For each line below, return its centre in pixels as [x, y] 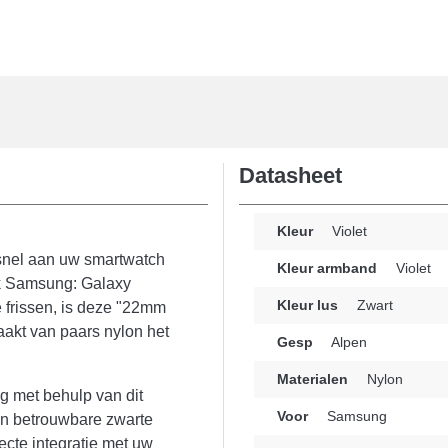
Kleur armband [327, 268]
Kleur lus [307, 305]
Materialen [312, 379]
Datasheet [290, 175]
